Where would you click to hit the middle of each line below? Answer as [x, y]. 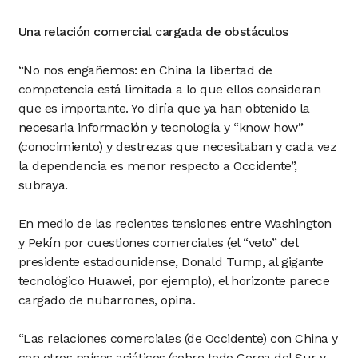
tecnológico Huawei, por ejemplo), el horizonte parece [173, 281]
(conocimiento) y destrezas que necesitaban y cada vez [177, 147]
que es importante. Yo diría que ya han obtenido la [164, 108]
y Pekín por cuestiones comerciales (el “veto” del [157, 243]
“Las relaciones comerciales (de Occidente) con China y [178, 338]
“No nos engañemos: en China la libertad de [145, 70]
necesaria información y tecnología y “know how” [160, 127]
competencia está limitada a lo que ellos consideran [169, 89]
